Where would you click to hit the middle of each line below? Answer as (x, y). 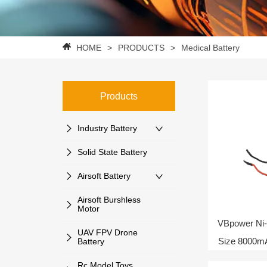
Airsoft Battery (104, 176)
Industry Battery (108, 128)
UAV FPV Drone (108, 233)
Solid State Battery (113, 152)
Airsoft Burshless (109, 200)
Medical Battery (211, 48)
